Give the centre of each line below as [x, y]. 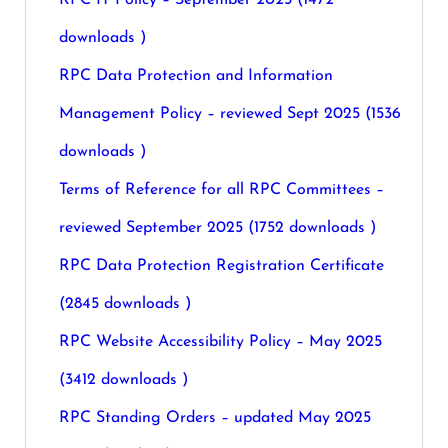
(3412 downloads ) [123, 380]
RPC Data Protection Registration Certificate [221, 266]
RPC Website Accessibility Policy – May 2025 [220, 342]
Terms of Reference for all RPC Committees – [221, 190]
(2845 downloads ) [125, 304]
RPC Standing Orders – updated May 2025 [215, 418]
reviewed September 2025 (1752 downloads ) [217, 228]
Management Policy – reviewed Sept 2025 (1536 [230, 114]
